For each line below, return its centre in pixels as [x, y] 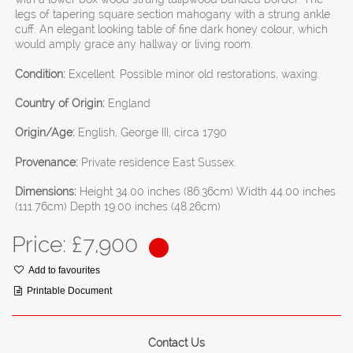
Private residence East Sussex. [158, 162]
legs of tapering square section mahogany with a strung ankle [173, 15]
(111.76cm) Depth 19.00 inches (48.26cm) [118, 207]
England [128, 104]
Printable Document [69, 291]
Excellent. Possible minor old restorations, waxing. [195, 74]
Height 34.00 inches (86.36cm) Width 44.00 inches [206, 192]
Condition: [41, 74]
